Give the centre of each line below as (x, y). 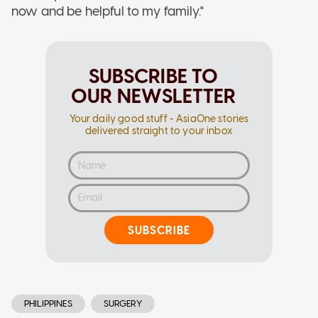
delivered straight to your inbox (159, 131)
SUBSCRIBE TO (153, 76)
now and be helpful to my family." (108, 12)
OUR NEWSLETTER (153, 96)
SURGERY (122, 304)
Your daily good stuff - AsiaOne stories (159, 119)
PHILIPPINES (48, 304)
